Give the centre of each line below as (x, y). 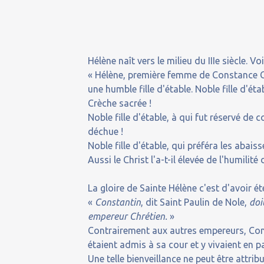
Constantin (118, 202)
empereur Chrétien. (128, 216)
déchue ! (106, 131)
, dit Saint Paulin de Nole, (195, 202)
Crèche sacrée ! (120, 103)
